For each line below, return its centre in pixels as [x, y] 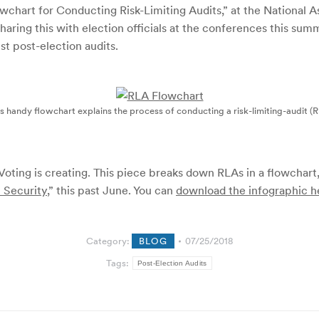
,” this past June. [90, 190]
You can [155, 190]
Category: [109, 241]
